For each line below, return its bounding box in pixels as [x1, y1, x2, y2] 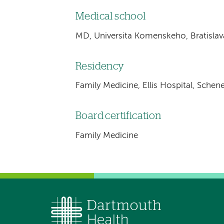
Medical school [75, 11, 146, 21]
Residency [75, 61, 124, 71]
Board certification [75, 111, 161, 121]
